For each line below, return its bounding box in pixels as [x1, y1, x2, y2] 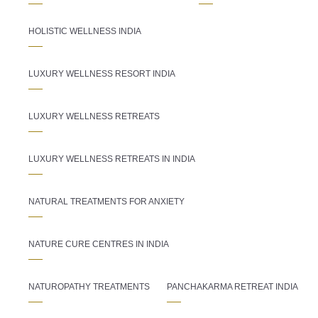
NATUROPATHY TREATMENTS [28, 281, 150, 292]
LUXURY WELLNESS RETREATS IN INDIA [28, 153, 195, 164]
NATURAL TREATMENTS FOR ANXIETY [28, 196, 185, 207]
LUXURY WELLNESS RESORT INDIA [28, 68, 175, 79]
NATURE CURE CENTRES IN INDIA [28, 238, 169, 249]
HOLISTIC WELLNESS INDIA [28, 26, 141, 36]
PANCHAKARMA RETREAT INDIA [167, 281, 298, 292]
